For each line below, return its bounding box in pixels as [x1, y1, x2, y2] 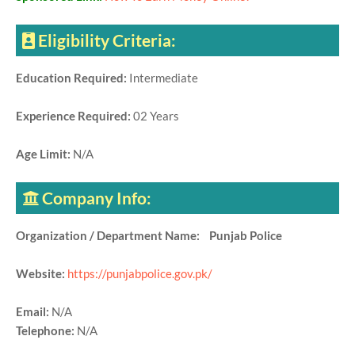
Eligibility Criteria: [35, 30, 179, 51]
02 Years [133, 109, 179, 124]
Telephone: [16, 323, 77, 338]
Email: [16, 304, 52, 319]
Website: [16, 266, 67, 281]
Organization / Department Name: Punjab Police [16, 228, 282, 243]
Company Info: [39, 188, 155, 208]
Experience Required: [16, 109, 133, 124]
